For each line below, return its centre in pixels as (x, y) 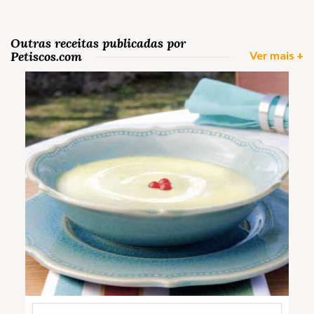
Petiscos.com (46, 56)
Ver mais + (277, 55)
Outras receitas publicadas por (98, 43)
